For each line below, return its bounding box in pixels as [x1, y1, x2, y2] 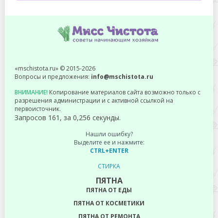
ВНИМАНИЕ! [15, 88, 48, 96]
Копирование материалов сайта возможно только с [48, 88, 200, 96]
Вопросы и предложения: [15, 72, 91, 81]
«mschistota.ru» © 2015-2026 [15, 64, 95, 73]
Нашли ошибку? [85, 129, 133, 138]
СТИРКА [98, 162, 120, 170]
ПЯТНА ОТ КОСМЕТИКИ [73, 199, 145, 207]
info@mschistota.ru [91, 72, 153, 81]
